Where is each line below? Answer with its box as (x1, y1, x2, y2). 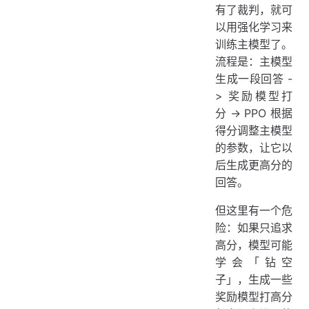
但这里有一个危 (215, 203, 292, 217)
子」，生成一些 (215, 272, 292, 286)
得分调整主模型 (215, 123, 292, 137)
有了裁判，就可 (215, 2, 292, 17)
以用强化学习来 (215, 19, 292, 34)
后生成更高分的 (215, 157, 292, 172)
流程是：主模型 (215, 54, 292, 68)
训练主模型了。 (215, 37, 292, 51)
